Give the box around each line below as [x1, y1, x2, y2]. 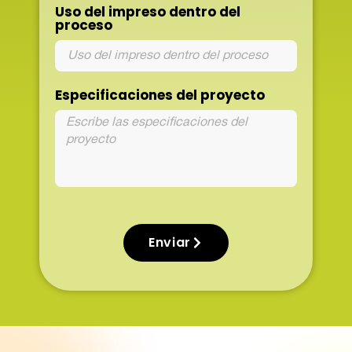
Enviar [148, 233, 192, 252]
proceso [55, 16, 112, 35]
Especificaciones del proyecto [55, 86, 265, 105]
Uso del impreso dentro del [55, 2, 240, 22]
